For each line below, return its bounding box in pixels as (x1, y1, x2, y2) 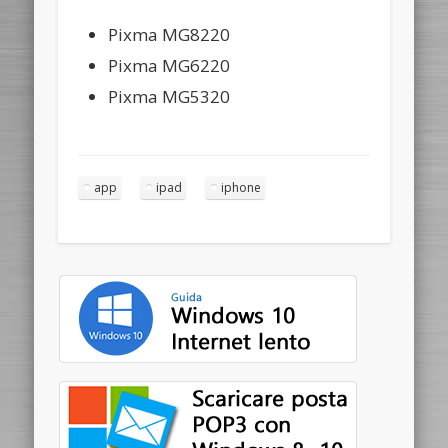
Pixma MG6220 (108, 53, 231, 77)
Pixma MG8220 (108, 22, 231, 46)
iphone (221, 178, 262, 196)
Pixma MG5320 (108, 84, 231, 108)
